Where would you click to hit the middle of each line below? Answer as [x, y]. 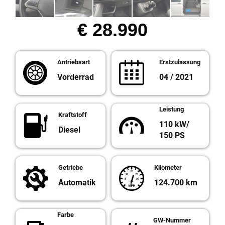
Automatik [77, 183]
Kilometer [168, 168]
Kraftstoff [73, 115]
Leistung [172, 109]
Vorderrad [76, 77]
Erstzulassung [180, 62]
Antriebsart [74, 62]
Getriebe [71, 168]
